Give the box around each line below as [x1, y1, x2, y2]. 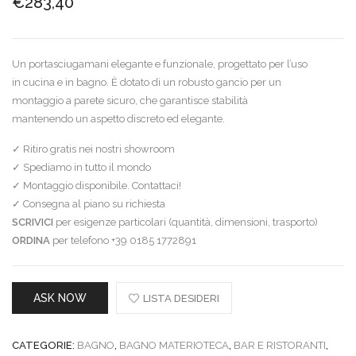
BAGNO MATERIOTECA [119, 339, 229, 352]
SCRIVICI [12, 216, 53, 229]
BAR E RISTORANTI [234, 339, 326, 352]
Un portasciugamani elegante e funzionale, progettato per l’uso [12, 58, 308, 71]
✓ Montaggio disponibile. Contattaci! [12, 180, 181, 192]
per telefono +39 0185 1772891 [50, 234, 196, 247]
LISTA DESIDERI [143, 292, 219, 304]
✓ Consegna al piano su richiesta [12, 198, 165, 211]
